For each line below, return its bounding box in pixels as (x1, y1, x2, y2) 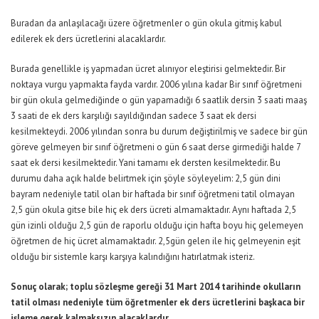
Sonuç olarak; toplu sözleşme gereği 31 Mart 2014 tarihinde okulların (11, 281, 300, 293)
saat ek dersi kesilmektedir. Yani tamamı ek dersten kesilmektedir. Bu (11, 157, 281, 169)
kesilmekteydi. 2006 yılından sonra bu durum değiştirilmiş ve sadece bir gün (11, 125, 308, 138)
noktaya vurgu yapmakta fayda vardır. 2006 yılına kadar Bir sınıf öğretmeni (11, 78, 302, 91)
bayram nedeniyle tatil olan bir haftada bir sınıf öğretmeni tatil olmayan (11, 188, 295, 201)
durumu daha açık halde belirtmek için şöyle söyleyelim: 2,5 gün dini (11, 172, 281, 185)
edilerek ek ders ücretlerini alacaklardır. (11, 33, 166, 46)
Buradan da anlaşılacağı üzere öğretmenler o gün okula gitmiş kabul (11, 17, 282, 30)
